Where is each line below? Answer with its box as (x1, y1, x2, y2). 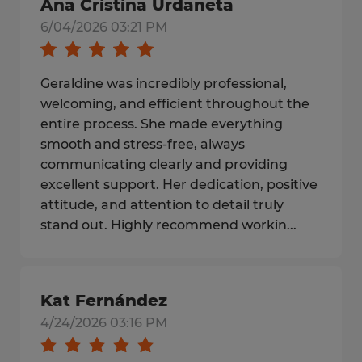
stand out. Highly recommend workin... (40, 217, 297, 233)
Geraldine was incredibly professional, (40, 76, 287, 91)
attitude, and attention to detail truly (40, 197, 284, 213)
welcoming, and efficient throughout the (40, 96, 309, 112)
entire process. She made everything (40, 116, 283, 132)
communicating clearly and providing (40, 157, 288, 172)
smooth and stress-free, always (40, 137, 245, 152)
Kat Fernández (40, 291, 167, 310)
